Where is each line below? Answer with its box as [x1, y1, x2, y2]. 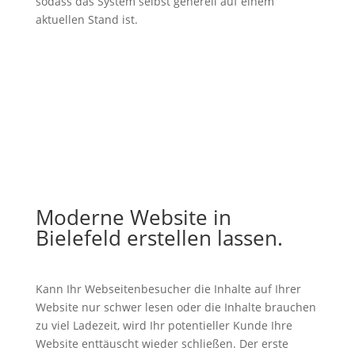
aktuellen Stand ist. [35, 12, 138, 27]
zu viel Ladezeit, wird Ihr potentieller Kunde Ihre [35, 318, 292, 333]
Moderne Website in [35, 203, 231, 231]
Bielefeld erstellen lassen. [35, 223, 283, 252]
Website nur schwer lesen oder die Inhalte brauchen [35, 300, 316, 315]
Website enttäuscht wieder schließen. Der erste [35, 336, 288, 351]
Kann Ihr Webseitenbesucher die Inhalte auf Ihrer [35, 281, 301, 296]
